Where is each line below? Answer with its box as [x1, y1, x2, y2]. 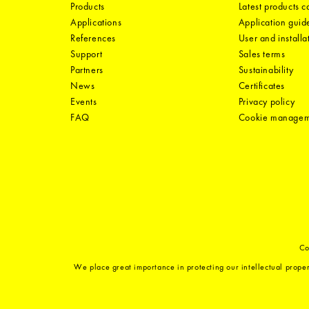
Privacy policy [238, 95, 295, 108]
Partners [70, 63, 103, 77]
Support [70, 48, 103, 61]
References [70, 32, 116, 45]
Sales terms [238, 48, 286, 61]
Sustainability [238, 63, 294, 77]
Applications [70, 16, 122, 29]
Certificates [238, 79, 285, 92]
